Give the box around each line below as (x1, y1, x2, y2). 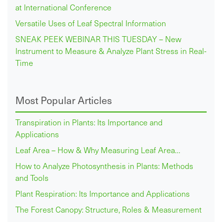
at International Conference (15, 1, 111, 12)
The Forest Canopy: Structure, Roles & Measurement (15, 204, 202, 215)
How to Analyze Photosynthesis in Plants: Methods (15, 160, 193, 171)
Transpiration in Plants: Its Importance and (15, 116, 163, 127)
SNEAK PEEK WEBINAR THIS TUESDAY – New (15, 33, 181, 44)
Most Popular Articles (15, 93, 112, 107)
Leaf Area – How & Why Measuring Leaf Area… (15, 144, 180, 155)
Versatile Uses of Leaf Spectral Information (15, 17, 166, 28)
